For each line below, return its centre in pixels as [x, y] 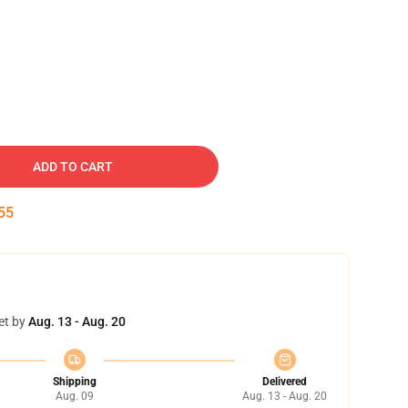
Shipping [74, 382]
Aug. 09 [74, 396]
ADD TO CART [73, 167]
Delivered [285, 382]
